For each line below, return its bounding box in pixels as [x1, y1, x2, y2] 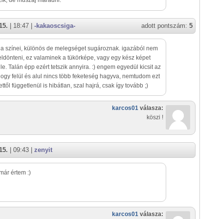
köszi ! [147, 114, 163, 121]
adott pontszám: [141, 22, 189, 30]
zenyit [34, 146, 52, 154]
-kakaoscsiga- [34, 22, 75, 30]
